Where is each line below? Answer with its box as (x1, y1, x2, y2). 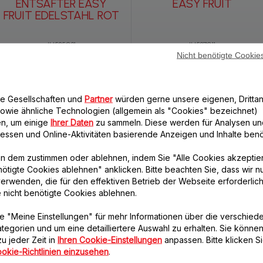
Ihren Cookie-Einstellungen (58, 234, 162, 244)
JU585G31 (46, 41, 76, 49)
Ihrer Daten (50, 117, 93, 127)
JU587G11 (188, 41, 215, 49)
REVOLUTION (28, 190, 95, 204)
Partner (85, 93, 113, 103)
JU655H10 (186, 211, 217, 219)
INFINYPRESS (29, 178, 93, 193)
